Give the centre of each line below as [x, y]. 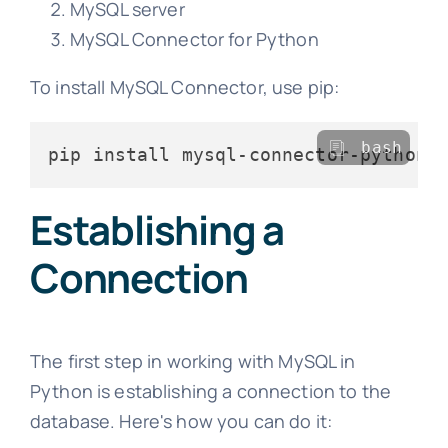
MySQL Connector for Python [194, 39]
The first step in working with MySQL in [192, 361]
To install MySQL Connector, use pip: [184, 87]
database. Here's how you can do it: [181, 421]
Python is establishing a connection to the [210, 391]
